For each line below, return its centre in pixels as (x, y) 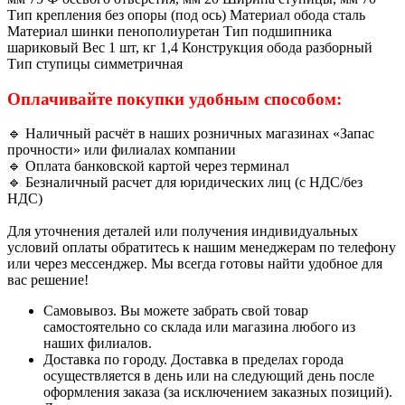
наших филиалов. (98, 344)
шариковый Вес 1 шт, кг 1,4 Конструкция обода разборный (190, 47)
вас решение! (48, 280)
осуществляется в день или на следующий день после (209, 376)
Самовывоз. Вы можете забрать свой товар (176, 311)
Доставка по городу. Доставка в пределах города (195, 360)
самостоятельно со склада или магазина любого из (199, 327)
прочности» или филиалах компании (122, 150)
